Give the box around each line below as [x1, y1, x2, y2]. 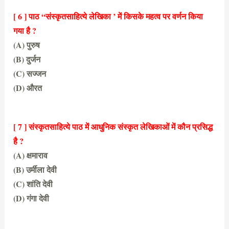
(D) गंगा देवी [13, 192, 50, 204]
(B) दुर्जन [13, 53, 41, 65]
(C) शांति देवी [13, 177, 53, 190]
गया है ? [13, 24, 37, 36]
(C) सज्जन [13, 67, 47, 79]
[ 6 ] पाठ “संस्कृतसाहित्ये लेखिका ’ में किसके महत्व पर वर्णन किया [13, 10, 203, 22]
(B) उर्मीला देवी [13, 163, 57, 175]
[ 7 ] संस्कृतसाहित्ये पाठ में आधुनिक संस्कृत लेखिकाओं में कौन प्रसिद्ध [13, 120, 213, 132]
